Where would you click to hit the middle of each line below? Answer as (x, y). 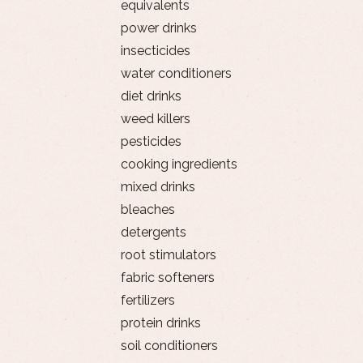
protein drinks (160, 322)
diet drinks (151, 96)
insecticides (155, 50)
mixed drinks (158, 186)
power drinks (158, 28)
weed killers (155, 118)
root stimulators (168, 254)
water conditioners (176, 73)
